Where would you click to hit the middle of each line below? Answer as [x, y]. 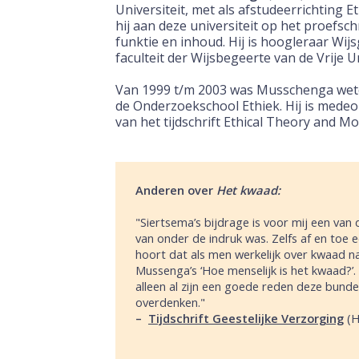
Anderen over [176, 190]
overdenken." [170, 302]
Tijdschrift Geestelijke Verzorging [246, 318]
